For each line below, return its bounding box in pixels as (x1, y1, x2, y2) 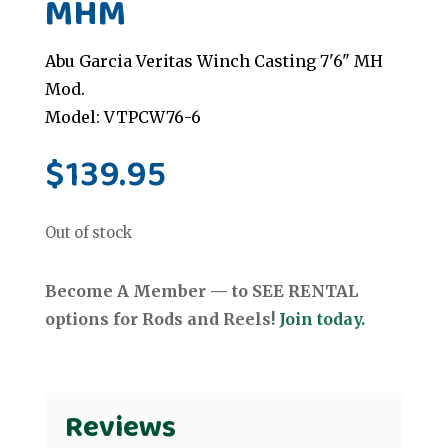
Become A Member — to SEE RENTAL (44, 281, 358, 302)
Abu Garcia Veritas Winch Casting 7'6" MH (44, 51, 383, 72)
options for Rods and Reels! (44, 309, 279, 330)
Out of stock (44, 224, 132, 243)
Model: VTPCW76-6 (44, 107, 201, 128)
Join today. (278, 309, 365, 330)
